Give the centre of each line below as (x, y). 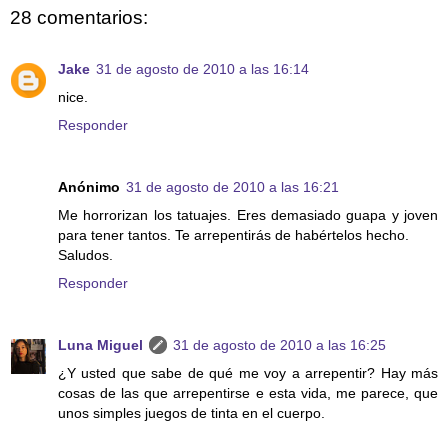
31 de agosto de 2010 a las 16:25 (279, 344)
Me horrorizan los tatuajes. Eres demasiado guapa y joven (248, 214)
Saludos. (85, 254)
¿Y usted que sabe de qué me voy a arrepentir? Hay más (248, 372)
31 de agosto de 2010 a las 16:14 (202, 68)
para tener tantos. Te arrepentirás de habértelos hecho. (233, 234)
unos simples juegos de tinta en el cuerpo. (191, 412)
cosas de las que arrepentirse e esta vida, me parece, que (248, 392)
